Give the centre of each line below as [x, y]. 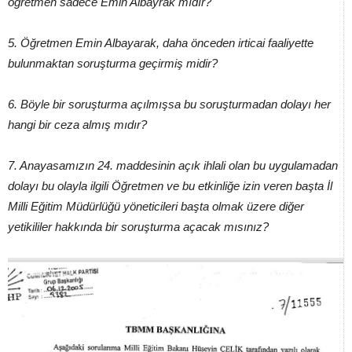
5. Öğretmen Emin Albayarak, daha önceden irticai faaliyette [161, 43]
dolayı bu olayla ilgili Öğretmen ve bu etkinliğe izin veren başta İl [170, 186]
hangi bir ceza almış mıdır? [77, 125]
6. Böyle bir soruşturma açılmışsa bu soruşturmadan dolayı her [169, 104]
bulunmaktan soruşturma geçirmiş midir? [113, 64]
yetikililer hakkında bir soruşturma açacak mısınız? [138, 227]
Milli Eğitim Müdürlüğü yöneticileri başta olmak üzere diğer [156, 207]
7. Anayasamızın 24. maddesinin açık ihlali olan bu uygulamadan [173, 166]
